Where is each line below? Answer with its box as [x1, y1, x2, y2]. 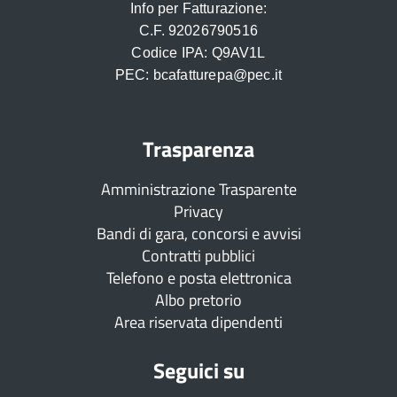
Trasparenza [143, 132, 254, 165]
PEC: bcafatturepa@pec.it [114, 66, 283, 82]
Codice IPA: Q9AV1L [131, 44, 266, 60]
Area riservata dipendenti [114, 309, 283, 334]
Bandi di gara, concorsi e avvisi [96, 221, 301, 245]
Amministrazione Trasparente [100, 176, 297, 201]
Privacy [174, 198, 223, 223]
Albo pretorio [155, 287, 242, 312]
